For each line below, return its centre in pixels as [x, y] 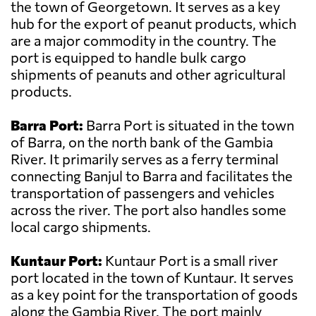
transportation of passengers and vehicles [142, 193]
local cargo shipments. [81, 227]
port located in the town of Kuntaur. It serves [152, 278]
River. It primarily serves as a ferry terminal [145, 159]
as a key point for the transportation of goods [154, 294]
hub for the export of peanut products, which [153, 24]
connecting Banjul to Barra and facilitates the [152, 176]
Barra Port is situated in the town [189, 125]
